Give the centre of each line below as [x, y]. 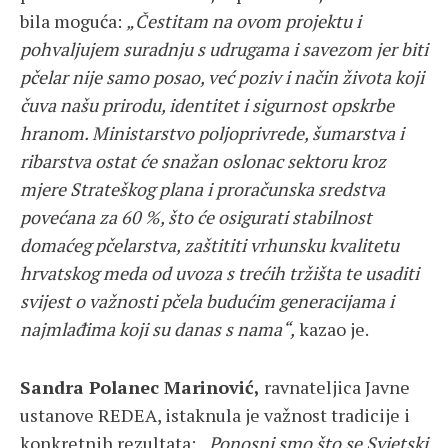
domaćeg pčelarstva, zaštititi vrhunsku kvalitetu [209, 245]
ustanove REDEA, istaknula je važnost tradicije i [215, 415]
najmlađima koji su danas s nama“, [157, 329]
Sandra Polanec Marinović [137, 387]
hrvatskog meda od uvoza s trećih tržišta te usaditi [219, 273]
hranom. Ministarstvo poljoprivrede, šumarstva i [212, 133]
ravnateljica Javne [335, 387]
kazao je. [332, 329]
